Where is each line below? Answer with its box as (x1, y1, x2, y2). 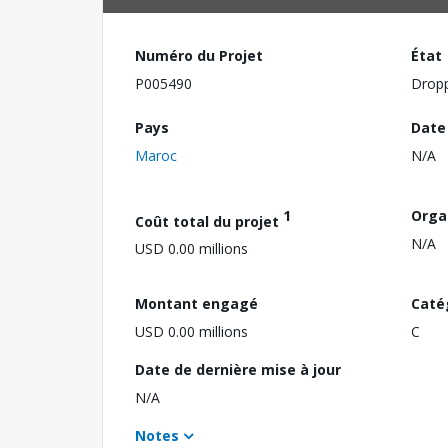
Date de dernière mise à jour (135, 359, 341, 379)
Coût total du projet (135, 211, 283, 231)
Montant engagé (135, 293, 258, 313)
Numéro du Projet (135, 46, 263, 65)
